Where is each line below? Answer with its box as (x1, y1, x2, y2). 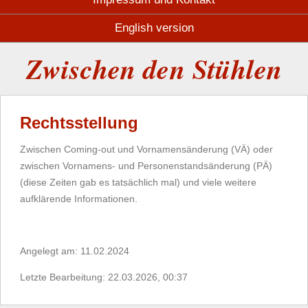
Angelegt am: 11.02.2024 (20, 245, 129, 256)
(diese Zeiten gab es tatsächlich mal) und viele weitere (20, 177, 256, 188)
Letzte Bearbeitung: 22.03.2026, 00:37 (20, 272, 188, 283)
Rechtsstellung (20, 113, 138, 132)
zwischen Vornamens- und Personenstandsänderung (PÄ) (20, 160, 272, 171)
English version (114, 21, 194, 34)
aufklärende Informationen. (20, 193, 137, 204)
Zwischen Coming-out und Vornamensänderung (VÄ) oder (20, 144, 273, 155)
